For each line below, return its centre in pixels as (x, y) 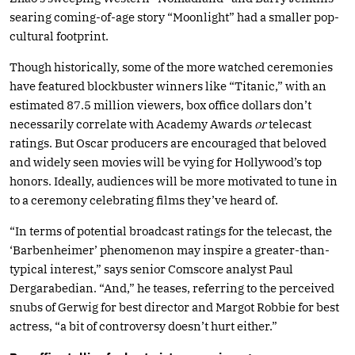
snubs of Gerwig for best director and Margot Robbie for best (174, 307)
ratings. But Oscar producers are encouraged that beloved (168, 143)
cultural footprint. (59, 36)
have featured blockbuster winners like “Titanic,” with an (168, 86)
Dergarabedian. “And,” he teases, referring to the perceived (172, 288)
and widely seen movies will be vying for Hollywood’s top (166, 162)
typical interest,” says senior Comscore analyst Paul (151, 269)
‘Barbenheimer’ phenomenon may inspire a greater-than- (170, 250)
